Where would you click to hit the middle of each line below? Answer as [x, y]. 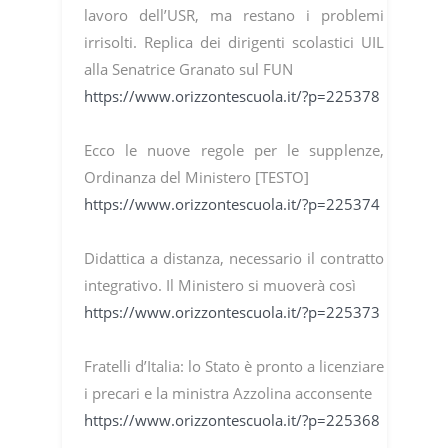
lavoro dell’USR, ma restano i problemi [233, 15]
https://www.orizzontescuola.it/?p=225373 [231, 312]
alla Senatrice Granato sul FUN [188, 69]
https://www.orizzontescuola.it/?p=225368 [231, 420]
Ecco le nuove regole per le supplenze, [233, 150]
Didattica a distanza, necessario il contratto [233, 258]
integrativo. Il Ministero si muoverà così [219, 285]
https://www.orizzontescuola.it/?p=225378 [231, 96]
